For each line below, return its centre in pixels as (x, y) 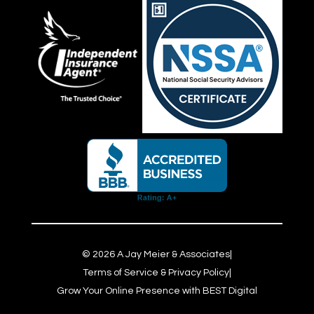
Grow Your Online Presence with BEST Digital (157, 291)
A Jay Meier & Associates (172, 255)
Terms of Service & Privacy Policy (156, 273)
